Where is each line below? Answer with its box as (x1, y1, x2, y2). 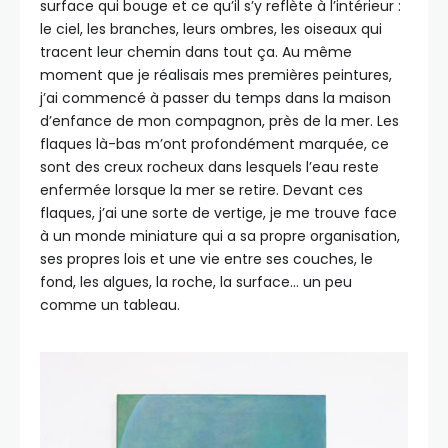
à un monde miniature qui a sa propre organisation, (40, 225, 400, 246)
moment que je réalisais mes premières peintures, (40, 64, 392, 85)
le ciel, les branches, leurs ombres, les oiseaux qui (40, 18, 382, 39)
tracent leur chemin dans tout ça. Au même (40, 41, 352, 62)
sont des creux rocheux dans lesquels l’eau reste (40, 156, 379, 177)
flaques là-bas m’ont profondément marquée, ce (40, 133, 389, 154)
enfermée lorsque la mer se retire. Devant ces (40, 179, 363, 200)
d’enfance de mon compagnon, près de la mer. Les (40, 110, 399, 131)
